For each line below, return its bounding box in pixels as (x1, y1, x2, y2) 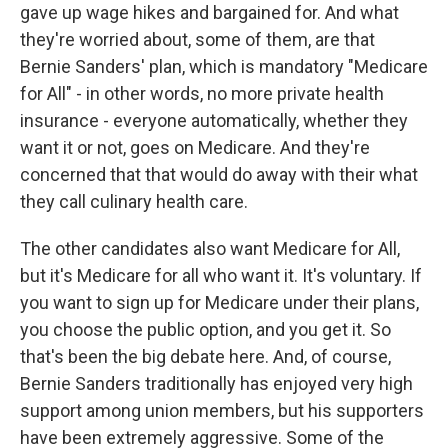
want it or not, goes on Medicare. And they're (20, 137, 370, 158)
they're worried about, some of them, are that (20, 29, 375, 50)
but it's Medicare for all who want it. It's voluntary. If (20, 265, 422, 286)
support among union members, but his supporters (20, 400, 424, 421)
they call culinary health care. (20, 191, 248, 212)
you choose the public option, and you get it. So (20, 319, 391, 340)
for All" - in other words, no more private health (20, 83, 384, 104)
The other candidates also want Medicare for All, (20, 238, 400, 259)
